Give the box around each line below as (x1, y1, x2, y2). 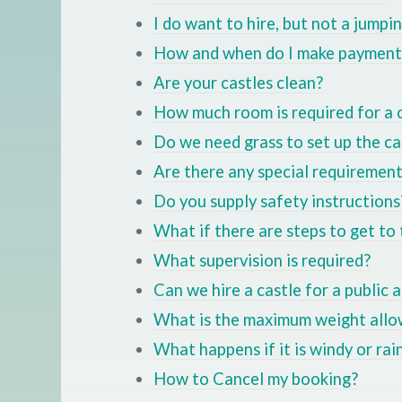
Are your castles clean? (153, 73, 323, 93)
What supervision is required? (153, 250, 371, 271)
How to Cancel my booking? (153, 369, 358, 389)
